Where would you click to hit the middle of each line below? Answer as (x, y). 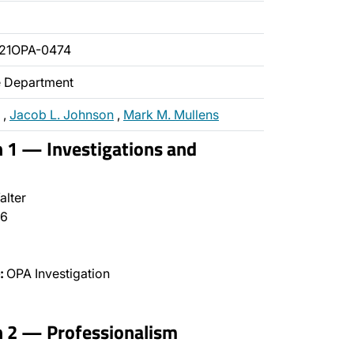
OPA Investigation (56, 273)
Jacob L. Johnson (62, 115)
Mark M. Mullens (171, 115)
